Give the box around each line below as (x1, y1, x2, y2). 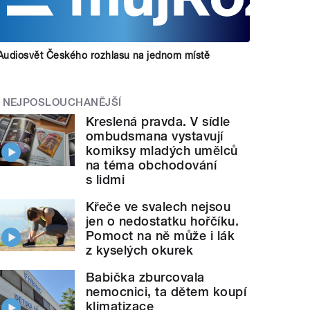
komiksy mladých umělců (86, 143, 238, 158)
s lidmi (86, 172, 125, 188)
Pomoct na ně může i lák (86, 228, 235, 244)
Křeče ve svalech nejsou (86, 199, 231, 215)
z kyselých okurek (86, 243, 194, 258)
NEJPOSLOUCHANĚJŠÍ (2, 95, 122, 109)
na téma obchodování (86, 158, 217, 173)
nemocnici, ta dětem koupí (86, 284, 247, 300)
